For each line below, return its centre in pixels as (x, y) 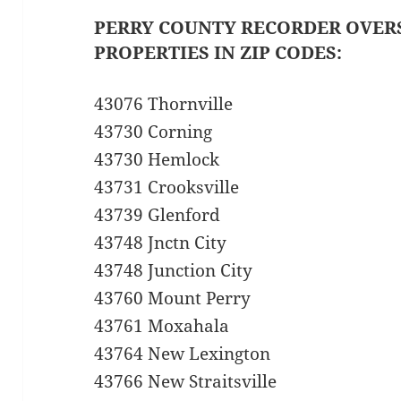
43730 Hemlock (157, 160)
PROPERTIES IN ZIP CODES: (218, 53)
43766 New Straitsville (186, 382)
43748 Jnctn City (161, 243)
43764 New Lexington (183, 354)
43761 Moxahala (162, 326)
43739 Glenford (158, 215)
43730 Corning (154, 132)
